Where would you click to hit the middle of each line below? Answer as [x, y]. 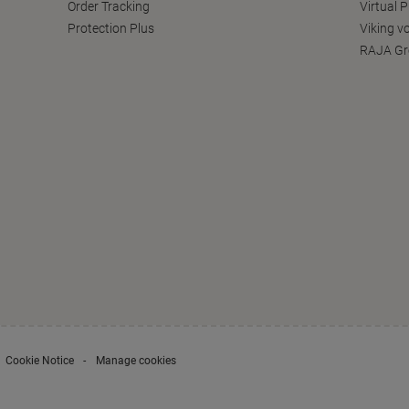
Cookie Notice [40, 361]
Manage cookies [136, 361]
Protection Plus [111, 29]
